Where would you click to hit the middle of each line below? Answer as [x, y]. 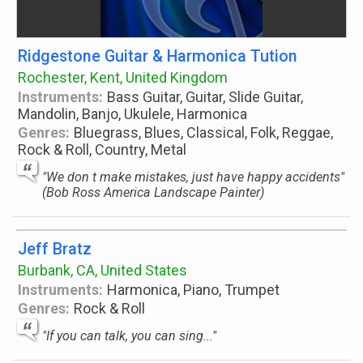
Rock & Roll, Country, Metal [102, 149]
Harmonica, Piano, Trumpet [194, 290]
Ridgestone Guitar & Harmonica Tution [158, 56]
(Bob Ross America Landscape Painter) [153, 192]
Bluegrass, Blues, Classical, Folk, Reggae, [204, 132]
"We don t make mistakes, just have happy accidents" [193, 177]
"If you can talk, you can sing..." [129, 336]
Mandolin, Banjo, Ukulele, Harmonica [132, 114]
